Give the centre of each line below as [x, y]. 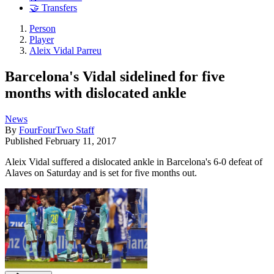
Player [42, 40]
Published [25, 141]
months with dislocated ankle [96, 93]
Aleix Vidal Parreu [65, 51]
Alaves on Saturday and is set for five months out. [101, 172]
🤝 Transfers [53, 8]
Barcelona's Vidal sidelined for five [115, 76]
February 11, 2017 [81, 141]
